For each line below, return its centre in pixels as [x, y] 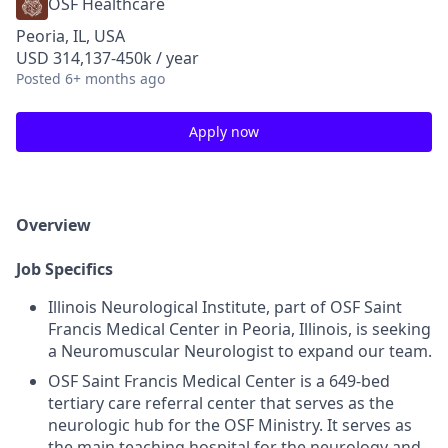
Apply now [224, 131]
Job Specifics [64, 269]
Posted [38, 78]
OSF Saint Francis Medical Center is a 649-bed [219, 381]
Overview [53, 225]
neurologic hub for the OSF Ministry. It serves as [230, 425]
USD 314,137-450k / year [107, 58]
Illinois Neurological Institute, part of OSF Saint [225, 307]
